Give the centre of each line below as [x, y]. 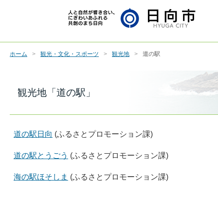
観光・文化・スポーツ [70, 54]
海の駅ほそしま [41, 177]
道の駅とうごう [41, 155]
